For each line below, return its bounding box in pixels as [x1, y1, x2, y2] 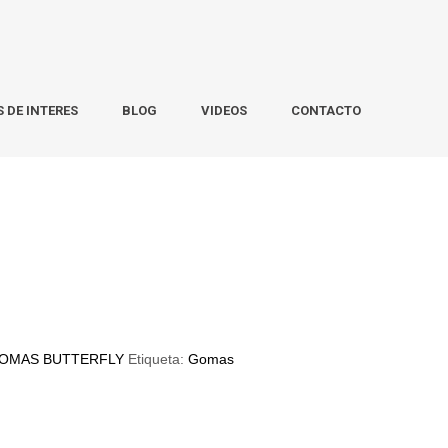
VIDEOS [201, 103, 247, 118]
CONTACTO [291, 103, 361, 118]
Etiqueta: [128, 351, 189, 367]
